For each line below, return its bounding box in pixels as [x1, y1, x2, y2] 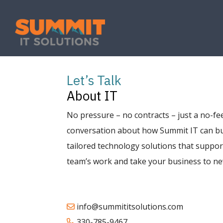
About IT [67, 87, 118, 104]
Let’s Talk [67, 71, 122, 89]
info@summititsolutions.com [77, 201, 184, 213]
